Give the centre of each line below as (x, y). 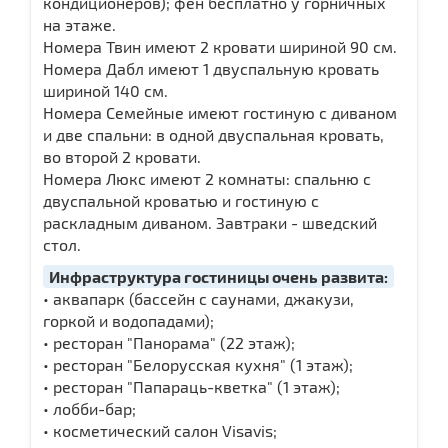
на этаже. (79, 24)
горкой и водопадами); (128, 320)
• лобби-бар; (89, 408)
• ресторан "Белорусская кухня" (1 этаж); (198, 364)
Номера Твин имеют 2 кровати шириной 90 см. (220, 46)
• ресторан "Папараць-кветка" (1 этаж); (191, 386)
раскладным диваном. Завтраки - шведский (210, 222)
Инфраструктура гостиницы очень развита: (218, 276)
